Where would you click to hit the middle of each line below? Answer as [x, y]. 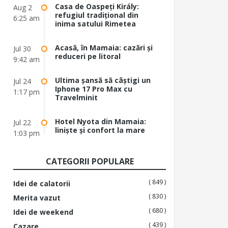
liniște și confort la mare [100, 130]
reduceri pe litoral [88, 56]
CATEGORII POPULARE [90, 161]
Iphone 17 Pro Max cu [94, 89]
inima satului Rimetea [95, 23]
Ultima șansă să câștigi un [103, 80]
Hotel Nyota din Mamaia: [101, 121]
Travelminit [76, 97]
